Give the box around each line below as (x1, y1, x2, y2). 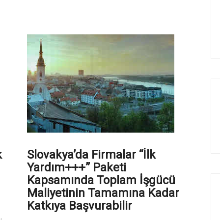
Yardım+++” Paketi (27, 160, 126, 174)
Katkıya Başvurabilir (27, 198, 132, 213)
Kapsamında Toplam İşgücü (27, 173, 175, 187)
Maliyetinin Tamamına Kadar (27, 186, 179, 200)
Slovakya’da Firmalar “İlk (27, 147, 156, 162)
